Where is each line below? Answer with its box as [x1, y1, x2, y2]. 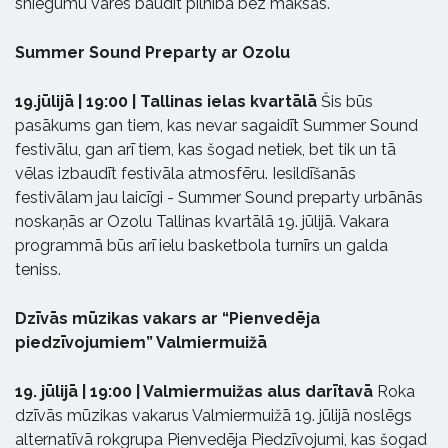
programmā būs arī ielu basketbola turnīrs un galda [15, 235, 388, 255]
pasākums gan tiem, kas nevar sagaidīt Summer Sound [15, 115, 418, 135]
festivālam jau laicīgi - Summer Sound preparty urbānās [15, 187, 423, 207]
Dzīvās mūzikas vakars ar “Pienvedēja [15, 308, 320, 328]
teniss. [15, 259, 61, 279]
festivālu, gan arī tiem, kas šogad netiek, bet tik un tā [15, 139, 396, 159]
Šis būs [321, 91, 373, 111]
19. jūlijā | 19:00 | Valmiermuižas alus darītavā [15, 381, 377, 401]
